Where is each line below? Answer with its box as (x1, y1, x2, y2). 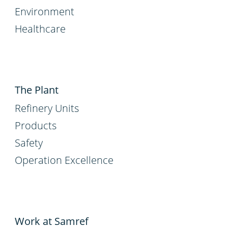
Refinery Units (15, 101, 79, 115)
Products (15, 118, 56, 132)
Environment (15, 4, 74, 18)
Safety (15, 135, 43, 150)
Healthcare (15, 21, 66, 36)
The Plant (15, 82, 59, 97)
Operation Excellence (15, 153, 113, 167)
